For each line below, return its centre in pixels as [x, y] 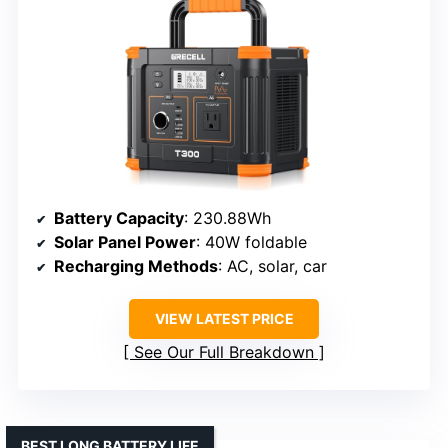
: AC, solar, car [272, 266]
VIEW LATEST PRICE [224, 319]
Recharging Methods [136, 266]
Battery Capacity [119, 218]
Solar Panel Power [125, 242]
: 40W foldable [251, 242]
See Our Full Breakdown [224, 352]
